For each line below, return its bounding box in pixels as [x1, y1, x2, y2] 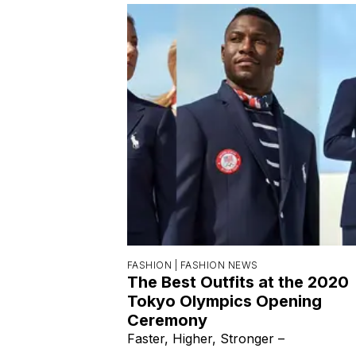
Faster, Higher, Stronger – [127, 330, 284, 346]
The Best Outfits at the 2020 [127, 272, 349, 292]
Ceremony [127, 310, 207, 330]
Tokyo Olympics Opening [127, 291, 322, 311]
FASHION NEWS [180, 258, 258, 271]
